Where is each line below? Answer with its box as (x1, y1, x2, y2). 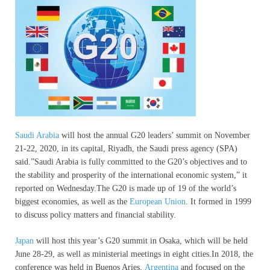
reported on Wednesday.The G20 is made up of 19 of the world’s (15, 183, 236, 193)
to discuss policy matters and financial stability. (15, 210, 176, 219)
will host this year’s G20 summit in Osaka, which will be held (34, 236, 248, 245)
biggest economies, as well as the (15, 196, 130, 206)
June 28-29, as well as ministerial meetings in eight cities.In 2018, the (15, 249, 253, 259)
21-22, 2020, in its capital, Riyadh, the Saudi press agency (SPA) (15, 143, 237, 153)
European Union (130, 196, 186, 206)
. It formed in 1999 (186, 196, 251, 206)
